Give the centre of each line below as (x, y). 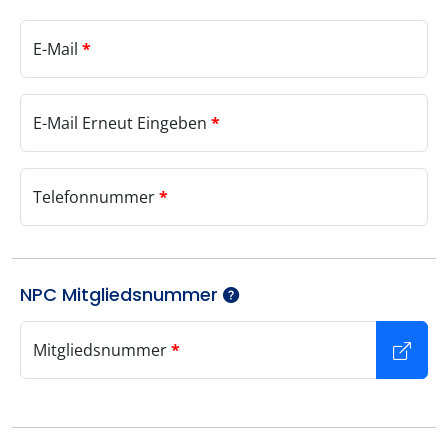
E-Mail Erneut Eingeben (122, 123)
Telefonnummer (96, 197)
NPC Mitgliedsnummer (121, 295)
